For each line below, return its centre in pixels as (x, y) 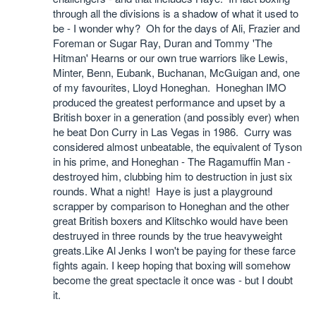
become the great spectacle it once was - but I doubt (173, 280)
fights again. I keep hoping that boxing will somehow (172, 265)
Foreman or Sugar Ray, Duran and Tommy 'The (163, 43)
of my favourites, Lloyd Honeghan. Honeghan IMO (170, 87)
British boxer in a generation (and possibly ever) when (176, 117)
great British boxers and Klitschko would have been (170, 220)
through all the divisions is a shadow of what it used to (176, 13)
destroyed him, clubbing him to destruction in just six (173, 176)
